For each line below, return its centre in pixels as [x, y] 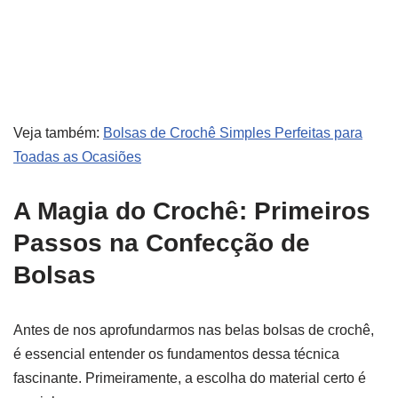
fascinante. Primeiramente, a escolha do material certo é [190, 378]
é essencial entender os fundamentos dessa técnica [176, 354]
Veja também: [58, 133]
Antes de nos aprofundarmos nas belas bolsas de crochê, [194, 330]
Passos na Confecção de [162, 243]
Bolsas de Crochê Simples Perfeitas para [233, 133]
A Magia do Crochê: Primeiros [192, 211]
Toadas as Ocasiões [77, 157]
